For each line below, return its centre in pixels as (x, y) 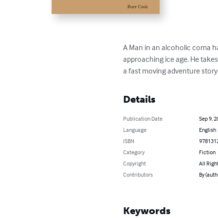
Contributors (138, 175)
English (207, 130)
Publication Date (143, 119)
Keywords (147, 211)
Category (134, 152)
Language (135, 130)
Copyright (135, 163)
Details (139, 100)
